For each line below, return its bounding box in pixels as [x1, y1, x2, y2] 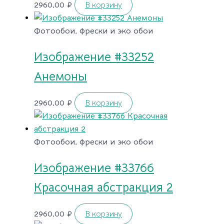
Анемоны [34, 68, 87, 84]
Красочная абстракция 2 [34, 179, 173, 195]
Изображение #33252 [34, 49, 154, 64]
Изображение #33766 [34, 160, 154, 175]
